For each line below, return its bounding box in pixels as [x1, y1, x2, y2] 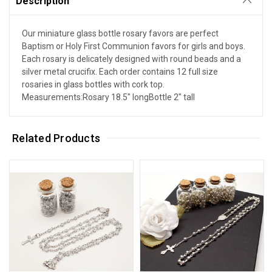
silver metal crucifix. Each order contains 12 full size [22, 66, 218, 76]
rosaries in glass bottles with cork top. [22, 79, 165, 89]
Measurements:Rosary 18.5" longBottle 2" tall [22, 92, 195, 102]
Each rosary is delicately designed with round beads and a [22, 53, 241, 64]
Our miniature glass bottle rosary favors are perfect [22, 28, 219, 38]
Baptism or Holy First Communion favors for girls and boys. [22, 41, 245, 51]
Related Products [12, 131, 101, 144]
